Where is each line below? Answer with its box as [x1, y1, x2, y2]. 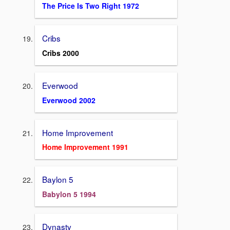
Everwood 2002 [42, 94, 95, 105]
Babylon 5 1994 [42, 189, 96, 200]
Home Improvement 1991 [42, 142, 128, 152]
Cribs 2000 [42, 48, 79, 59]
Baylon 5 [42, 174, 73, 185]
